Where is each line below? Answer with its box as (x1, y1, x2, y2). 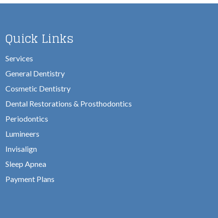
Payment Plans (5, 174, 54, 183)
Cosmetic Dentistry (5, 84, 71, 93)
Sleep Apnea (5, 159, 46, 168)
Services (5, 54, 33, 63)
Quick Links (5, 28, 73, 49)
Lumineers (5, 129, 39, 138)
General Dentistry (5, 69, 65, 78)
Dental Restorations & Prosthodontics (5, 99, 132, 108)
